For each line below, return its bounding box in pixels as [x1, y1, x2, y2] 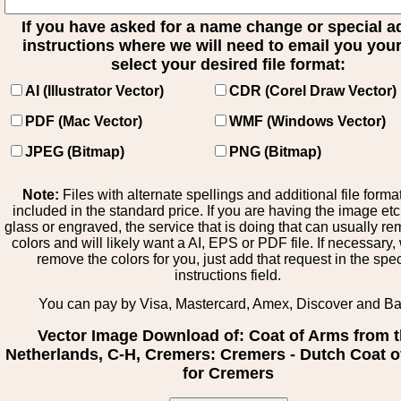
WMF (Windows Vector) [229, 114, 386, 129]
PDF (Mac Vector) [25, 114, 142, 129]
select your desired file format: [111, 55, 346, 73]
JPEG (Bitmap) [25, 144, 124, 159]
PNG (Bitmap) [229, 144, 321, 159]
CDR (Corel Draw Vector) [229, 83, 397, 98]
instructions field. [175, 268, 282, 283]
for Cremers [183, 364, 274, 382]
